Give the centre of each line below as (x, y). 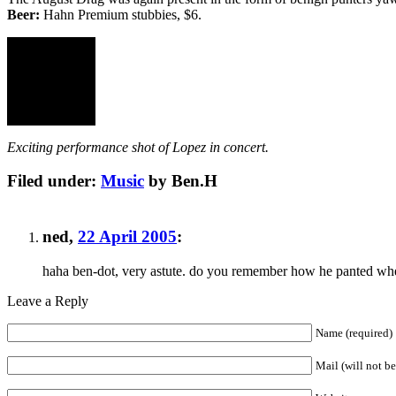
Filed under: (54, 181)
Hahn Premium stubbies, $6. (121, 14)
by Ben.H (181, 181)
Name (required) (354, 332)
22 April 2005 (127, 236)
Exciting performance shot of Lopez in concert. (138, 147)
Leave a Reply (48, 301)
